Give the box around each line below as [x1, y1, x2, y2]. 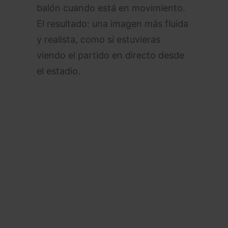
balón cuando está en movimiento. [37, 3, 185, 13]
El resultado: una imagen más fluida [37, 18, 188, 29]
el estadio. [37, 66, 80, 76]
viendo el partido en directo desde [37, 50, 184, 61]
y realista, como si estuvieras [37, 34, 160, 45]
